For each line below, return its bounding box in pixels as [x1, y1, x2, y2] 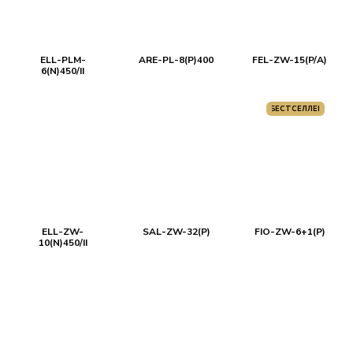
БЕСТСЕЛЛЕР [269, 103, 322, 113]
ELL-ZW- [42, 225, 84, 238]
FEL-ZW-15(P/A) [252, 54, 328, 66]
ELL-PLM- [39, 54, 86, 66]
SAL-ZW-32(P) [142, 225, 210, 238]
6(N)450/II [41, 65, 85, 77]
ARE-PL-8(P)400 [139, 54, 214, 66]
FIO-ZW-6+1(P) [254, 225, 325, 238]
